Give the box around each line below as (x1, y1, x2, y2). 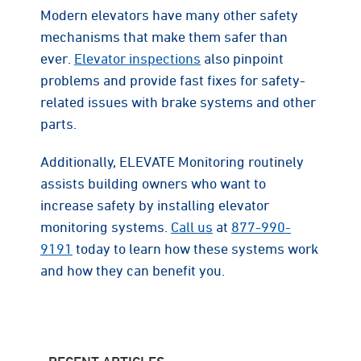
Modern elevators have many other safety (40, 6, 298, 23)
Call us (171, 218, 213, 234)
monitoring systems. (40, 218, 171, 234)
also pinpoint (201, 49, 284, 66)
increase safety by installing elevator (40, 196, 269, 213)
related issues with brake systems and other (40, 93, 316, 110)
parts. (40, 114, 77, 131)
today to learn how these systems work (73, 239, 318, 256)
